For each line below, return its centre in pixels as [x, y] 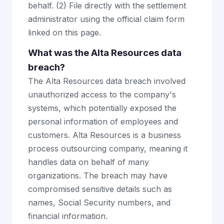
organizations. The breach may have [98, 175]
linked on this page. [64, 32]
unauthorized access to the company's [102, 94]
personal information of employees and [103, 121]
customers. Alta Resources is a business [104, 135]
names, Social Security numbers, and [99, 202]
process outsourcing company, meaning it [108, 148]
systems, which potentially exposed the [102, 108]
